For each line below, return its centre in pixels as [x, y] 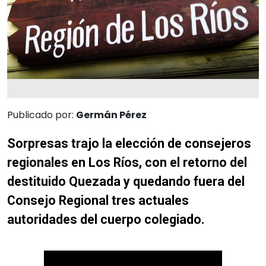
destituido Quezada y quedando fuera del [126, 181]
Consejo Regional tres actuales [98, 200]
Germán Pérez [111, 115]
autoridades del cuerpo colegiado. [106, 219]
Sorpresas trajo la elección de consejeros [129, 143]
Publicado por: [42, 115]
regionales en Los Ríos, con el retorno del [127, 162]
